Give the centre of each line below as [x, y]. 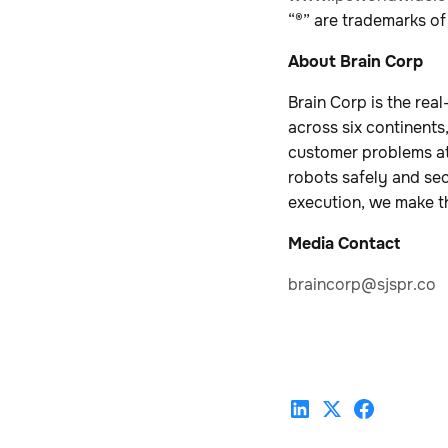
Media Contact [344, 243]
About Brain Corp [355, 61]
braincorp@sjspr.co [362, 284]
